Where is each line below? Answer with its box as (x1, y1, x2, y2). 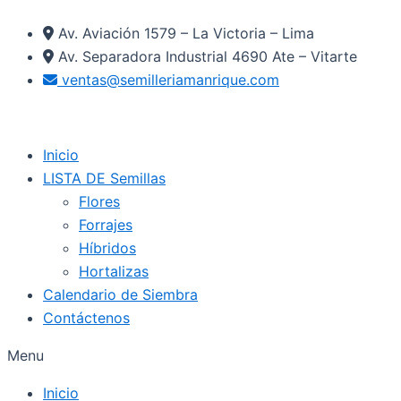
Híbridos (79, 239, 136, 257)
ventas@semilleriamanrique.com (62, 71, 279, 89)
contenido (6, 48, 74, 66)
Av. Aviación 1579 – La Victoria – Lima (58, 24, 314, 42)
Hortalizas (79, 262, 149, 280)
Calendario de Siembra (43, 286, 198, 303)
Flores (79, 192, 120, 210)
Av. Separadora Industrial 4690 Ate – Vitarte (58, 47, 357, 65)
